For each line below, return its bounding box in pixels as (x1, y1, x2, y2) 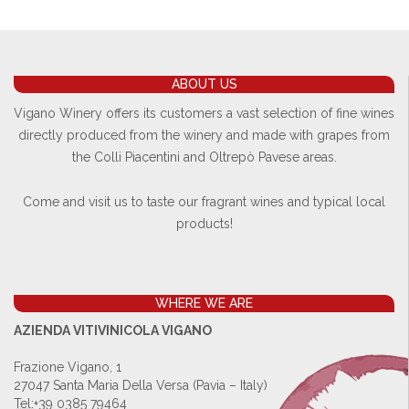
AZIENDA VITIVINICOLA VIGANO (14, 323, 212, 338)
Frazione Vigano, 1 (14, 360, 121, 374)
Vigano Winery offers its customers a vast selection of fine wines (14, 106, 394, 121)
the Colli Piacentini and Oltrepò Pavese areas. (71, 150, 337, 164)
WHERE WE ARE (155, 296, 253, 310)
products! (175, 216, 233, 231)
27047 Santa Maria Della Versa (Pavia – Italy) (14, 378, 267, 393)
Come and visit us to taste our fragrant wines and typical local (23, 194, 385, 209)
